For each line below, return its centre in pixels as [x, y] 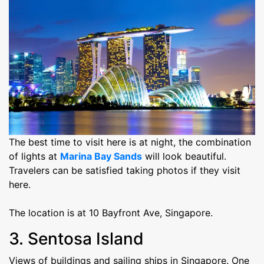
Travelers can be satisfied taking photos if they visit [125, 171]
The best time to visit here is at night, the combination [130, 142]
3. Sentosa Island [76, 239]
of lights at [34, 156]
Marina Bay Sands [101, 156]
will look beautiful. [184, 156]
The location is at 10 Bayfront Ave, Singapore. [111, 213]
